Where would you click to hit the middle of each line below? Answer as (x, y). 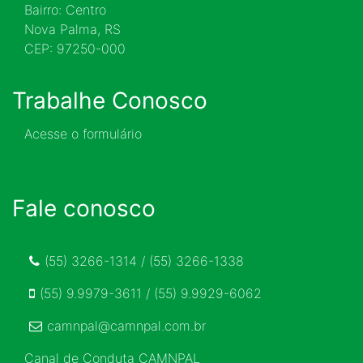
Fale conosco (84, 208)
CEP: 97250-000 (75, 48)
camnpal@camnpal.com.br (126, 325)
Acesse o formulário (83, 133)
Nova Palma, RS (73, 29)
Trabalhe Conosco (110, 100)
